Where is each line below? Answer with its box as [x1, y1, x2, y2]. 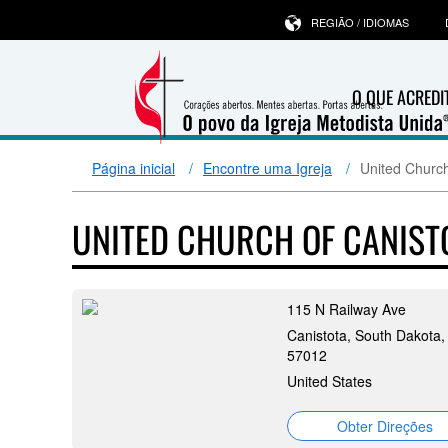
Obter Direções [336, 416, 433, 436]
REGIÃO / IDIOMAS [311, 14, 409, 30]
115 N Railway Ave [287, 299, 406, 319]
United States [287, 371, 372, 391]
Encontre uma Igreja [203, 158, 332, 178]
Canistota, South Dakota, [287, 325, 445, 345]
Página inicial [92, 158, 175, 178]
